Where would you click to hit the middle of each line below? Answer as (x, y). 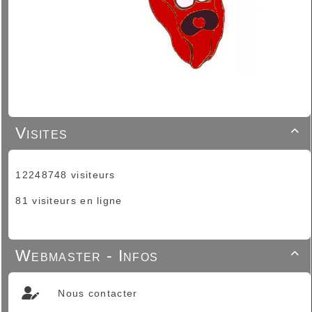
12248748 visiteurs (64, 174)
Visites (42, 133)
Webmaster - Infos (87, 255)
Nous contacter (96, 293)
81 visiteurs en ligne (67, 200)
